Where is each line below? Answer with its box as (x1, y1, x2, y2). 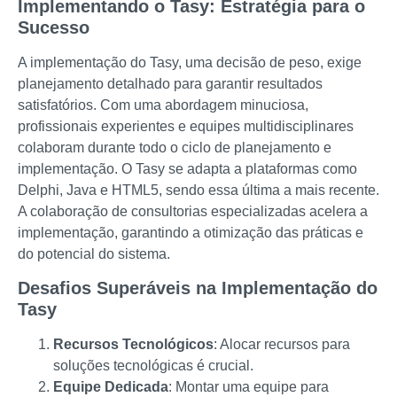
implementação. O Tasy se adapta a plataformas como (18, 160, 357, 176)
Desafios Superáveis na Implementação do (18, 277, 378, 298)
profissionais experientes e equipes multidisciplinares (18, 118, 354, 134)
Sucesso (18, 17, 90, 37)
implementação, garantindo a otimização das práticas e (18, 224, 363, 240)
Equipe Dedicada (53, 378, 168, 394)
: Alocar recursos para (214, 336, 350, 352)
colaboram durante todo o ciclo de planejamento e (18, 139, 331, 155)
